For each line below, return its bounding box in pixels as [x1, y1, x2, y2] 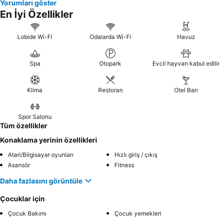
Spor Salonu [18, 113, 52, 120]
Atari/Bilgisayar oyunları [8, 151, 74, 158]
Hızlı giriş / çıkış [114, 151, 157, 158]
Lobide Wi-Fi [17, 33, 53, 40]
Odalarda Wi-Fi [89, 33, 131, 40]
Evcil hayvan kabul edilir [152, 60, 220, 67]
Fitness [114, 161, 134, 169]
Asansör [8, 161, 30, 169]
